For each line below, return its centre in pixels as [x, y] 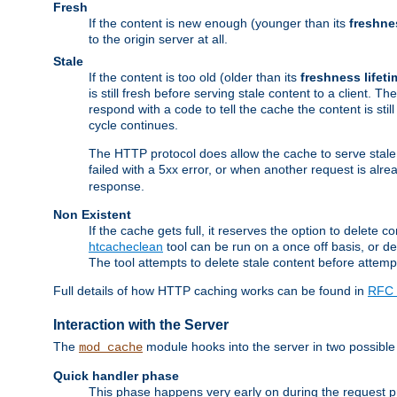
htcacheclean [126, 247]
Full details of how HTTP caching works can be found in [210, 291]
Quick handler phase [116, 376]
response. [117, 187]
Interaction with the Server [141, 324]
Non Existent [92, 215]
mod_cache [111, 348]
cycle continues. [133, 125]
